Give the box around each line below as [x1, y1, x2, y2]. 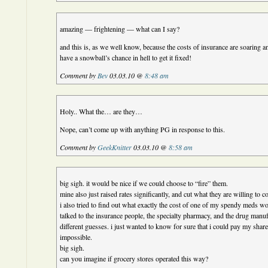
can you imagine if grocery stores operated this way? [60, 254, 209, 263]
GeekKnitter [98, 142, 132, 152]
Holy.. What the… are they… [60, 106, 143, 116]
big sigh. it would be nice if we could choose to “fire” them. [60, 178, 229, 188]
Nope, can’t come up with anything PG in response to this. [60, 124, 226, 134]
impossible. [60, 232, 93, 242]
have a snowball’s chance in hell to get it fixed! [60, 53, 192, 62]
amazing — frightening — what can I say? [60, 24, 180, 33]
